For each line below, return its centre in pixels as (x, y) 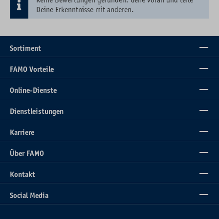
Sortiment (25, 48)
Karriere (22, 132)
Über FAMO (27, 153)
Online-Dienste (33, 90)
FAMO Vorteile (32, 69)
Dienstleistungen (37, 111)
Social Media (29, 196)
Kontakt (22, 175)
